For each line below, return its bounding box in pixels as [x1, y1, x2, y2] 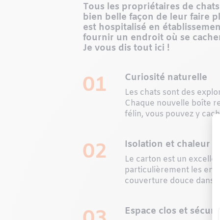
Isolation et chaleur [125, 138, 211, 150]
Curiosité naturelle [125, 71, 208, 83]
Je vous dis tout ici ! [82, 42, 170, 54]
